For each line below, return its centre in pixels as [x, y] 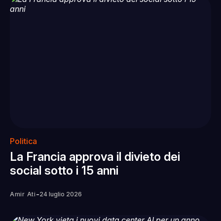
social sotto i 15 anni [64, 170]
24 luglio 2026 [60, 194]
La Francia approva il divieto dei [95, 156]
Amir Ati [23, 194]
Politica [23, 141]
